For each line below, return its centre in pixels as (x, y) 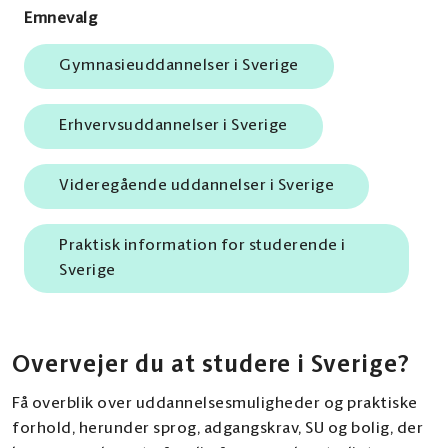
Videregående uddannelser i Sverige (196, 186)
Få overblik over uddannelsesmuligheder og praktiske (215, 404)
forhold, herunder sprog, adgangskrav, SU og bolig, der (217, 429)
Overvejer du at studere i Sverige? (211, 365)
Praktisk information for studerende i (202, 246)
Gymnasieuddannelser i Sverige (179, 66)
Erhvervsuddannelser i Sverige (173, 126)
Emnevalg (61, 19)
